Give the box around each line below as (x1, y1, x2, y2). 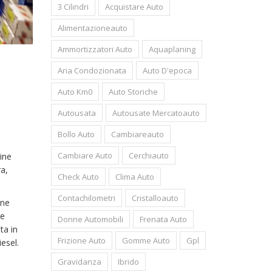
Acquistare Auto (104, 1, 163, 12)
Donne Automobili (57, 214, 123, 225)
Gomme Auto (121, 235, 170, 246)
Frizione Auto (57, 235, 106, 246)
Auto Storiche (108, 86, 158, 97)
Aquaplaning (148, 44, 195, 55)
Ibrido (117, 256, 139, 267)
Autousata (57, 107, 96, 118)
